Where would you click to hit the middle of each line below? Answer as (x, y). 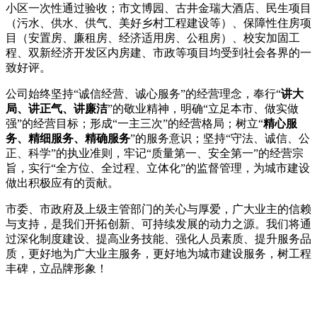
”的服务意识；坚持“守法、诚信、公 (220, 138)
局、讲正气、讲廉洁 (57, 109)
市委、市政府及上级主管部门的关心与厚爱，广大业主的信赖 (158, 209)
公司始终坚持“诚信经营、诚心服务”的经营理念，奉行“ (143, 94)
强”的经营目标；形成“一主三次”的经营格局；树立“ (134, 123)
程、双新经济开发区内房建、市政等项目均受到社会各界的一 (158, 53)
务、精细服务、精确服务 (68, 138)
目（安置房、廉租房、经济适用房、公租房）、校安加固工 (153, 38)
